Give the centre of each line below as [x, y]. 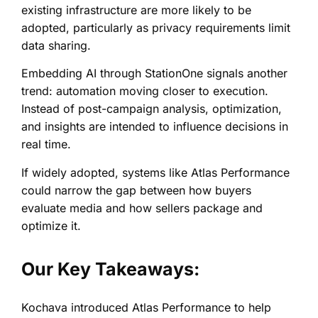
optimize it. [51, 225]
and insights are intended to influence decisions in [155, 127]
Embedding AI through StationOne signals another [154, 73]
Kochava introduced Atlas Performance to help [146, 308]
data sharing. [56, 46]
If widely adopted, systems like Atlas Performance [155, 172]
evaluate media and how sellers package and [142, 208]
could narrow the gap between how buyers [136, 190]
